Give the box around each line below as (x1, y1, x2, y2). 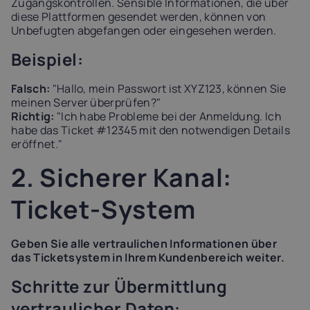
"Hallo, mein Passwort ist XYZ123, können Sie (50, 81, 286, 96)
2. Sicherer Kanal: (11, 161, 232, 194)
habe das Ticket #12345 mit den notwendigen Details (11, 122, 291, 138)
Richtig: (11, 109, 55, 124)
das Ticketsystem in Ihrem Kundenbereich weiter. (11, 250, 285, 265)
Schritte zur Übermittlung (11, 275, 227, 298)
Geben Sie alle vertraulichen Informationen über (11, 236, 277, 251)
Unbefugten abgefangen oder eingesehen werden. (11, 23, 277, 38)
